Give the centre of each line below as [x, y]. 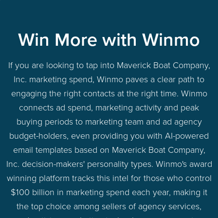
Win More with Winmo [109, 40]
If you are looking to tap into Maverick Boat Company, [109, 65]
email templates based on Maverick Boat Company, [109, 150]
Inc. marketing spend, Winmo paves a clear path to [109, 79]
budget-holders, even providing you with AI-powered [109, 136]
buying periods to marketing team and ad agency [109, 121]
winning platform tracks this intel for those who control [109, 178]
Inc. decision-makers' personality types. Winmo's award [109, 164]
